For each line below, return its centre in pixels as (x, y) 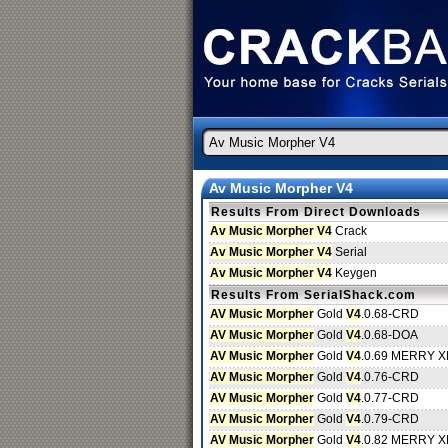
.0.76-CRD (390, 377)
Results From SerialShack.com (313, 295)
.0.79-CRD (390, 419)
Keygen (354, 273)
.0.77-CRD (390, 398)
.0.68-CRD (390, 314)
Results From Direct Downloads (316, 212)
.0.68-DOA (389, 335)
